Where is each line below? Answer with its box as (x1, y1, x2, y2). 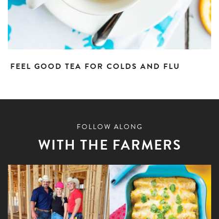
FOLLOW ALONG (76, 121, 143, 132)
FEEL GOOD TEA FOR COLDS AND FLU (10, 60, 180, 72)
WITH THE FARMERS (38, 134, 181, 155)
